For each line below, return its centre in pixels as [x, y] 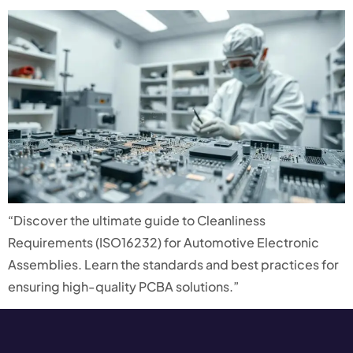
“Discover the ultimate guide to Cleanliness [137, 220]
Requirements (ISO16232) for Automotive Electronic [163, 242]
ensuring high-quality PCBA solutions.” [123, 286]
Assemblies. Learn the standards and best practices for [173, 264]
